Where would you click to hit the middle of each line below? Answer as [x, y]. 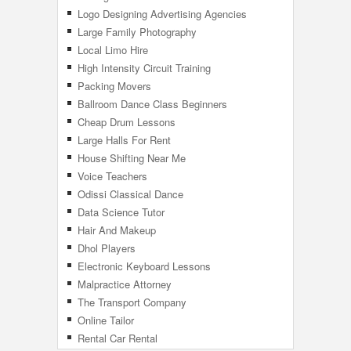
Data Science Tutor [121, 212]
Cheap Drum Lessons [127, 122]
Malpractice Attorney [125, 284]
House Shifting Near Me [132, 158]
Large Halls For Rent [124, 140]
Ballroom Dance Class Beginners [152, 104]
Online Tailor [106, 320]
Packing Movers [114, 86]
